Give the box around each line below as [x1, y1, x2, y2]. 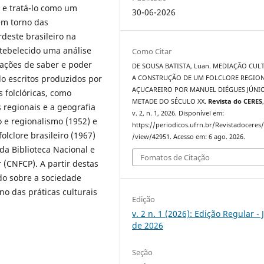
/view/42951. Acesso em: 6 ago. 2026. [132, 132, 246, 141]
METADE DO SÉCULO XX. [132, 97, 209, 105]
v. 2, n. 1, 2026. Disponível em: [132, 108, 225, 117]
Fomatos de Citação [140, 152, 210, 163]
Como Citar [132, 45, 172, 57]
